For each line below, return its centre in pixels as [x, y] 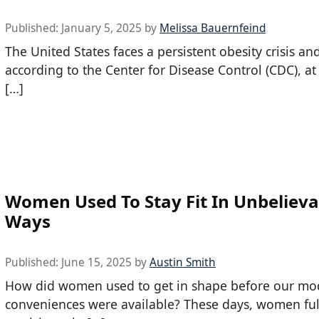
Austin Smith [183, 263]
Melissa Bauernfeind [213, 28]
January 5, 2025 [101, 28]
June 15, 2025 [96, 263]
